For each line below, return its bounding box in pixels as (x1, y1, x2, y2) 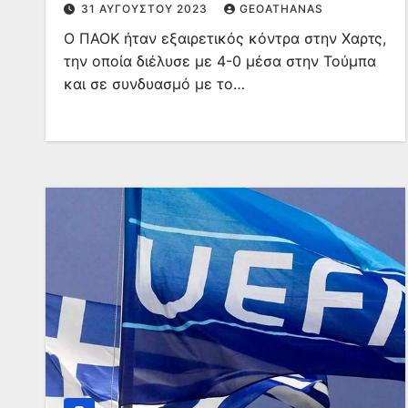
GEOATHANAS (240, 2, 323, 15)
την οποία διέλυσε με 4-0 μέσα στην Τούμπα (64, 52, 376, 70)
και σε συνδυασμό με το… (64, 75, 245, 93)
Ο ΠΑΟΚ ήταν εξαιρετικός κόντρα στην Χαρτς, (64, 29, 386, 47)
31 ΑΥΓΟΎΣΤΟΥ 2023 (81, 2, 211, 15)
